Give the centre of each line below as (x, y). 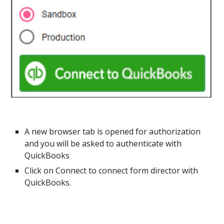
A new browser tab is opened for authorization (113, 131)
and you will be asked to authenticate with (103, 143)
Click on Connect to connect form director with (111, 170)
